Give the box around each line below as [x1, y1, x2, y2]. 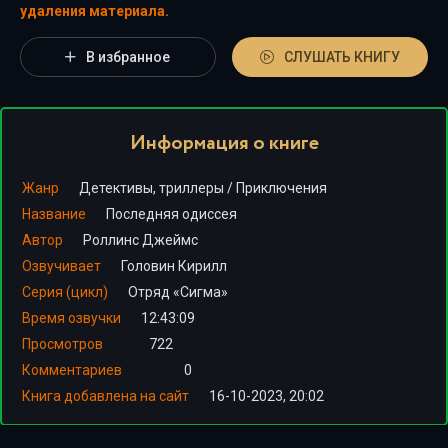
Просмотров [22, 336, 103, 352]
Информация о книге [129, 129, 319, 158]
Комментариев [22, 362, 122, 378]
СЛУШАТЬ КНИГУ [284, 49, 401, 65]
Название [22, 206, 86, 222]
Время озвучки [22, 310, 121, 326]
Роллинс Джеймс [83, 232, 198, 248]
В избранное [86, 49, 171, 65]
